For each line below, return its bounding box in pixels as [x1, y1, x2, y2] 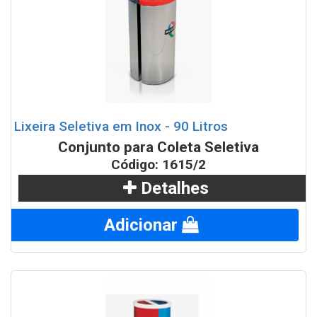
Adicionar [104, 215, 182, 236]
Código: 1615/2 [111, 156, 206, 173]
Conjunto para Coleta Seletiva [58, 139, 259, 156]
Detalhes [136, 178, 209, 199]
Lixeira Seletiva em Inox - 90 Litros [14, 118, 228, 135]
